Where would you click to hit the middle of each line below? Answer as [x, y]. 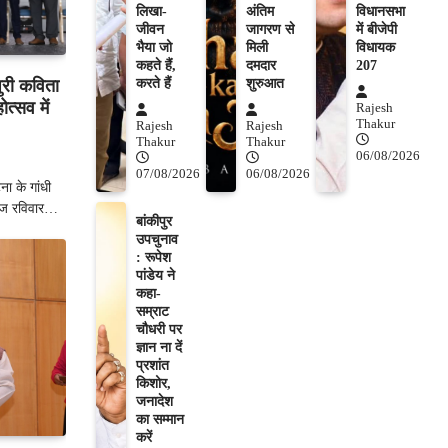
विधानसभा [380, 11]
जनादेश [154, 401]
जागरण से [270, 29]
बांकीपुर [154, 221]
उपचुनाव [157, 239]
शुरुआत [265, 83]
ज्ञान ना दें [159, 347]
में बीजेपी [376, 29]
